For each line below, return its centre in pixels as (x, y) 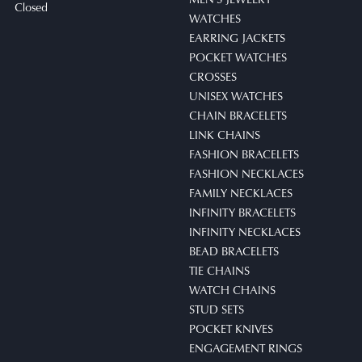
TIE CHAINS (219, 270)
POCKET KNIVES (231, 328)
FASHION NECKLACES (246, 173)
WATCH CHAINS (232, 290)
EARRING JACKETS (237, 38)
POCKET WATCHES (238, 57)
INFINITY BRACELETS (242, 212)
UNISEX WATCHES (236, 96)
